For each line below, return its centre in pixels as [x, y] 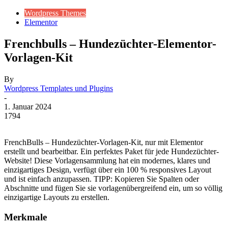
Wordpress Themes [55, 13]
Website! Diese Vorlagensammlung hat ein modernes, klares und [107, 160]
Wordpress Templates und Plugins [59, 88]
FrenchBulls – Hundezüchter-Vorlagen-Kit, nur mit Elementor [104, 142]
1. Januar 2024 [28, 106]
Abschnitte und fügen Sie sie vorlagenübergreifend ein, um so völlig [113, 188]
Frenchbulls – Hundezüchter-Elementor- [110, 44]
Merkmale [25, 217]
